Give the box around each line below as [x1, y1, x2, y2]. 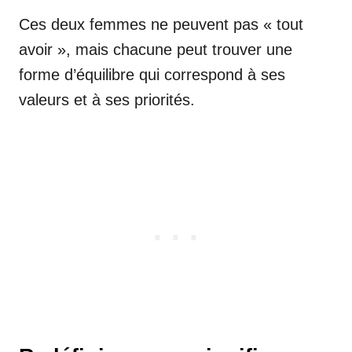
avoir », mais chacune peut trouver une [19, 40, 292, 58]
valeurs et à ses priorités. [19, 90, 195, 108]
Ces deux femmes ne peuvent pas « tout [19, 15, 303, 33]
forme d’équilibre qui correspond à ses [19, 65, 285, 83]
